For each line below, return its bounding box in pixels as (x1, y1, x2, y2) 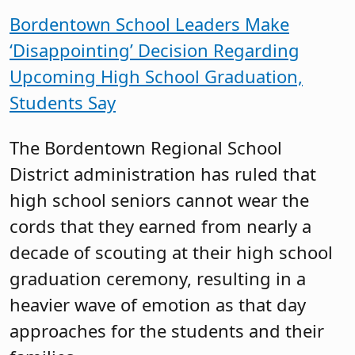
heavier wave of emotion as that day (10, 292, 306, 317)
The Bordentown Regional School (10, 136, 282, 160)
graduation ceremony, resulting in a (10, 266, 306, 291)
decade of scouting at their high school (10, 240, 333, 265)
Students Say (10, 90, 116, 114)
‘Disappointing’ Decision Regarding (10, 37, 300, 62)
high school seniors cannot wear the (10, 188, 309, 212)
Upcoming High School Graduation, (10, 63, 303, 88)
